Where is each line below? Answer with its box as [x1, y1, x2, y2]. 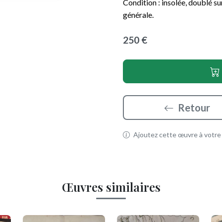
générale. [123, 10, 154, 19]
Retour [178, 102, 210, 113]
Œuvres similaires [61, 179, 161, 195]
